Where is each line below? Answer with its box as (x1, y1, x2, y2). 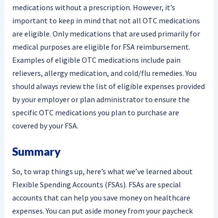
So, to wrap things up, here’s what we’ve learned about (12, 166, 193, 177)
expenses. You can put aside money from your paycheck (12, 206, 193, 216)
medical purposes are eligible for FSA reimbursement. (12, 42, 190, 52)
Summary (12, 144, 61, 158)
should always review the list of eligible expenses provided (12, 81, 205, 91)
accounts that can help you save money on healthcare (12, 193, 190, 203)
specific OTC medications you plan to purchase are (12, 108, 179, 118)
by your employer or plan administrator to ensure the (12, 94, 190, 105)
